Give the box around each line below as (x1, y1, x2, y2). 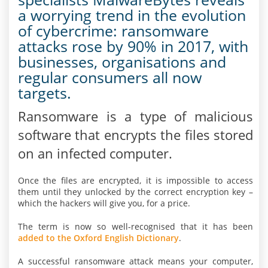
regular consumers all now (18, 68, 202, 87)
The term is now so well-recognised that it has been (18, 221, 253, 232)
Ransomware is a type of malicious (18, 107, 253, 125)
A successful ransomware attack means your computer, (18, 255, 253, 267)
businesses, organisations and (18, 52, 226, 72)
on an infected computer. (18, 144, 172, 162)
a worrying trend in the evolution (18, 5, 246, 25)
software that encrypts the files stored (18, 126, 253, 144)
